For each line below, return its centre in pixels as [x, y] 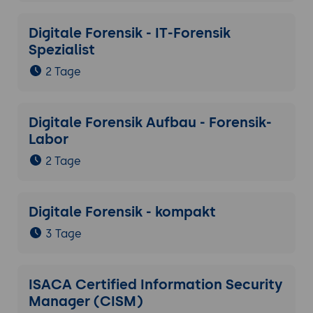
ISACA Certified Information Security [155, 284]
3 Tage [63, 233]
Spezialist [63, 49]
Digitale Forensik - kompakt [122, 211]
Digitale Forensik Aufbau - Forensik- [150, 122]
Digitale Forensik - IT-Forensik [129, 32]
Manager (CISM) [86, 301]
